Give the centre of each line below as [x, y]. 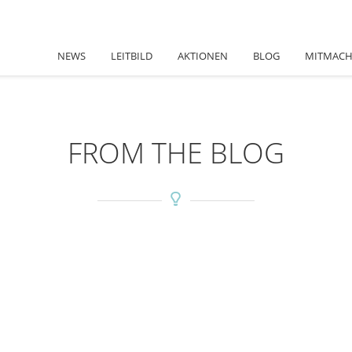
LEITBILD [132, 56]
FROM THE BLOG [176, 153]
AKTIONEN [203, 56]
